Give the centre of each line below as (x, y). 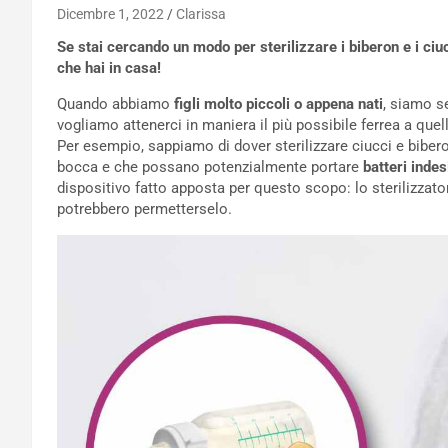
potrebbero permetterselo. (144, 209)
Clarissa (201, 14)
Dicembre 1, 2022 (110, 14)
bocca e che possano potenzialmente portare (210, 167)
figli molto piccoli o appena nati (276, 104)
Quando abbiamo (113, 104)
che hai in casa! (109, 68)
